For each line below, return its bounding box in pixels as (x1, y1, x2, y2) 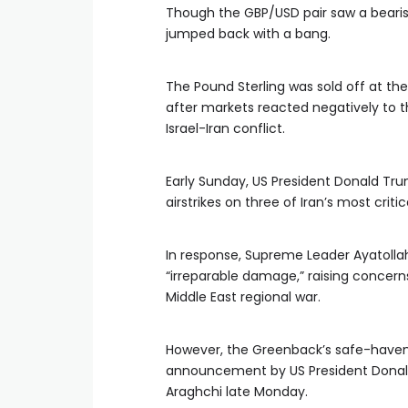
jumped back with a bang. (166, 25, 334, 43)
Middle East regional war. (166, 288, 321, 306)
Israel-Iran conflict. (166, 119, 285, 138)
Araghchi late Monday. (166, 382, 308, 401)
